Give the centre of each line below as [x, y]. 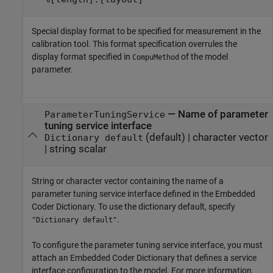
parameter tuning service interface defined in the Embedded [144, 194]
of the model [204, 57]
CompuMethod [156, 58]
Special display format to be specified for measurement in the [146, 31]
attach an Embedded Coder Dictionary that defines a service [144, 258]
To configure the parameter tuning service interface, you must [147, 245]
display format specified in [82, 57]
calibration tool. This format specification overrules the [134, 44]
